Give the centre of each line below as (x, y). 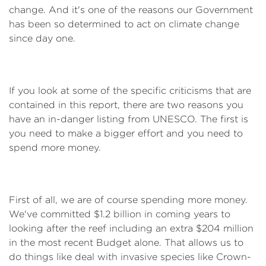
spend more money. (55, 148)
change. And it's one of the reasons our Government (131, 10)
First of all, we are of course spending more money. (128, 200)
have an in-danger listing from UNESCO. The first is (129, 119)
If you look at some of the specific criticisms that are (130, 91)
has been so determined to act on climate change (124, 24)
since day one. (42, 38)
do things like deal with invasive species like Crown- (130, 257)
